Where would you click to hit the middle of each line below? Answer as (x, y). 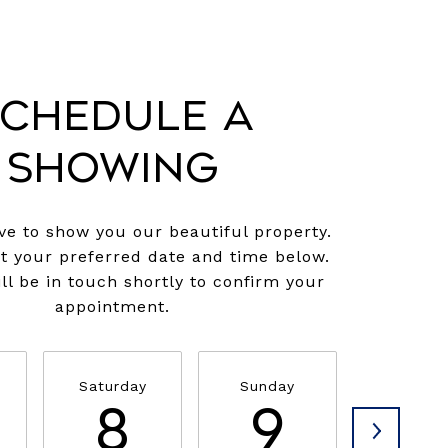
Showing (112, 168)
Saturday (112, 385)
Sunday (267, 385)
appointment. (112, 306)
